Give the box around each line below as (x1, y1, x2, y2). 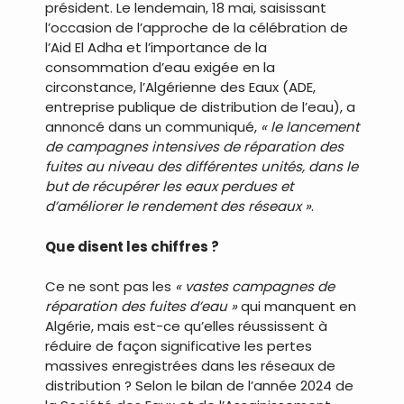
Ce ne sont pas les (45, 277, 175, 297)
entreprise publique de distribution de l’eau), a (45, 97, 355, 117)
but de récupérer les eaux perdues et (45, 177, 293, 197)
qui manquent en (237, 297, 356, 317)
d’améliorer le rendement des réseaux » (45, 197, 311, 216)
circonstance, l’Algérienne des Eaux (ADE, (45, 78, 316, 97)
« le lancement (261, 117, 359, 137)
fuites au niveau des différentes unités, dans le (45, 157, 358, 177)
